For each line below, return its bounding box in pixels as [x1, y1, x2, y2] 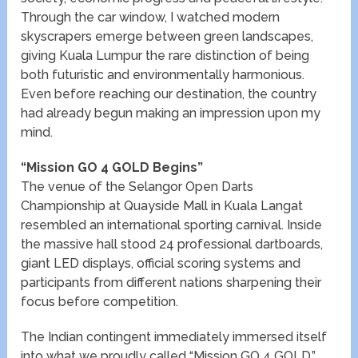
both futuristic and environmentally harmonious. [21, 67, 305, 83]
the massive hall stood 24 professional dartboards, [21, 237, 324, 253]
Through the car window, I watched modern [21, 10, 280, 26]
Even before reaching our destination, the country [21, 86, 317, 102]
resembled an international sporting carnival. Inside [21, 217, 323, 233]
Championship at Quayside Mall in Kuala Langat [21, 198, 304, 214]
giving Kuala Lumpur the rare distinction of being [21, 48, 310, 64]
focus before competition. [21, 294, 179, 310]
